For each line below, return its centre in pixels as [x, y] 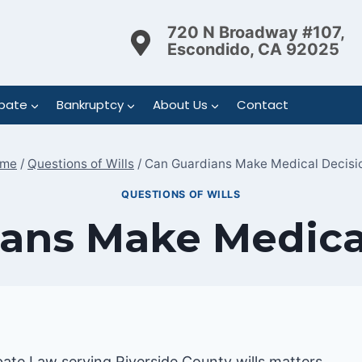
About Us [180, 105]
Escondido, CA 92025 [253, 49]
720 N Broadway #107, [256, 32]
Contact [262, 105]
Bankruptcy [90, 105]
